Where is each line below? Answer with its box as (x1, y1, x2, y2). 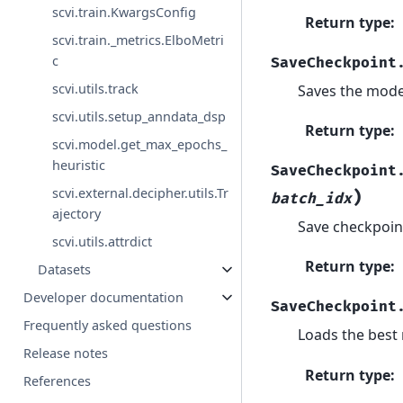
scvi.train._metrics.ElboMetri (52, 31, 225, 49)
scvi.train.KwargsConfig (52, 3, 197, 21)
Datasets (38, 260, 92, 278)
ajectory (52, 204, 102, 222)
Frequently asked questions (23, 316, 193, 334)
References (23, 372, 92, 390)
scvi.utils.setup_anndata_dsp (52, 107, 227, 125)
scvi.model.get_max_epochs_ (52, 135, 228, 153)
